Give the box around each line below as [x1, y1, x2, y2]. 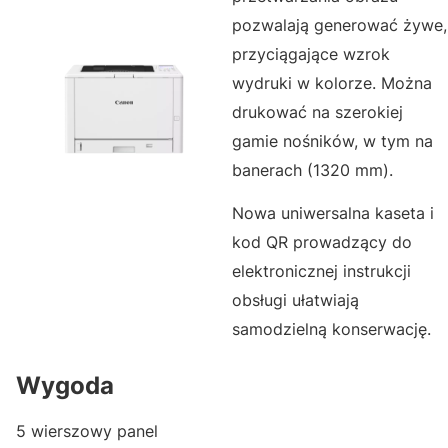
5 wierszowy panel [16, 421, 158, 442]
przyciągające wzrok [232, 44, 390, 65]
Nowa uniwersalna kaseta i [232, 203, 434, 224]
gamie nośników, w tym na [232, 131, 433, 152]
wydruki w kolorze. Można [232, 73, 432, 94]
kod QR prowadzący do [232, 232, 412, 253]
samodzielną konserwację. [232, 319, 431, 340]
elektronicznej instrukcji [232, 261, 411, 282]
